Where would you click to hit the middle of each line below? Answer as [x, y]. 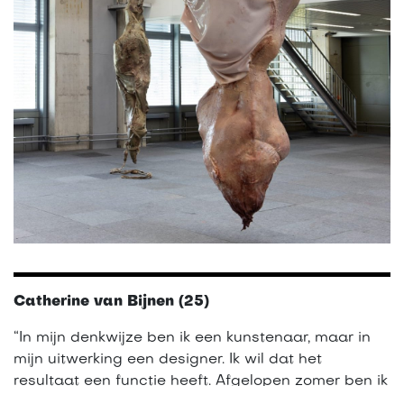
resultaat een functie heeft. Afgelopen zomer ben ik [201, 381]
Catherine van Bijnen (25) [111, 302]
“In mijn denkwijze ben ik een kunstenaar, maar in [192, 338]
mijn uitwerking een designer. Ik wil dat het [168, 359]
